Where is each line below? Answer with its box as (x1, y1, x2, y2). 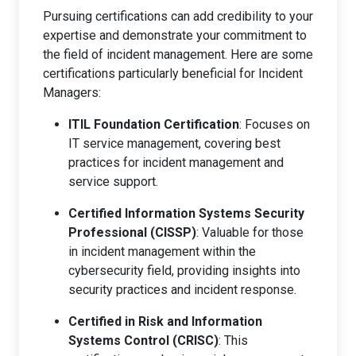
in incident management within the (68, 243, 256, 259)
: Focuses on (239, 116, 310, 132)
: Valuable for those (196, 224, 304, 240)
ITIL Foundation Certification (68, 116, 239, 132)
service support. (68, 173, 158, 189)
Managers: (43, 84, 101, 100)
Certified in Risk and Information (68, 313, 262, 329)
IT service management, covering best (68, 135, 281, 151)
